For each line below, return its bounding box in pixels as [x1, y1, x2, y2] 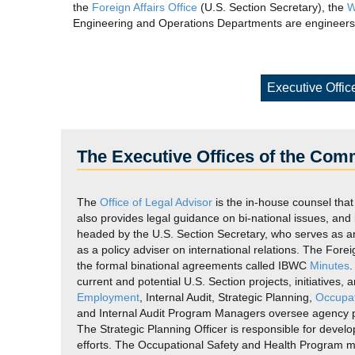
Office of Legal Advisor [100, 196, 212, 208]
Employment [77, 291, 139, 303]
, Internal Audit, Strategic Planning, [139, 291, 315, 303]
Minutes [310, 259, 349, 272]
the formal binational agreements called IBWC [77, 259, 310, 272]
